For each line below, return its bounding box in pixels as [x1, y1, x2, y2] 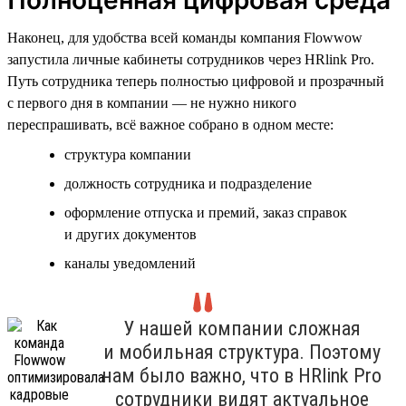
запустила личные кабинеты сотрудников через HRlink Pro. [7, 51, 374, 67]
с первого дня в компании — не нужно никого [7, 94, 296, 111]
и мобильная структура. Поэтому [102, 340, 381, 363]
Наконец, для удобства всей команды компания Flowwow [7, 29, 362, 45]
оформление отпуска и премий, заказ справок [64, 204, 347, 220]
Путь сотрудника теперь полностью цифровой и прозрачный [7, 72, 384, 89]
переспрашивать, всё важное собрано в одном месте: [7, 116, 333, 132]
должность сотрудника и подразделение [64, 175, 312, 191]
